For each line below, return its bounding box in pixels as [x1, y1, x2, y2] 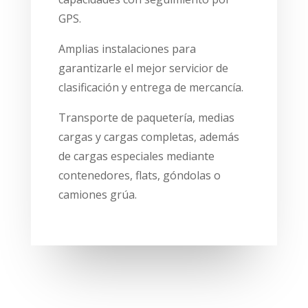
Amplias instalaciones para [58, 41, 196, 56]
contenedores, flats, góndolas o [58, 167, 221, 183]
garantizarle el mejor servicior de [58, 60, 228, 76]
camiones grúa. [58, 186, 137, 202]
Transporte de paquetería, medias [58, 109, 234, 125]
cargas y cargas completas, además [58, 129, 239, 144]
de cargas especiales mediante [58, 148, 214, 164]
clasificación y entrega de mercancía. [58, 79, 243, 95]
